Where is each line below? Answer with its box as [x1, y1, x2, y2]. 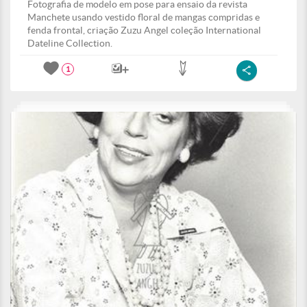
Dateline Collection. [27, 38, 112, 49]
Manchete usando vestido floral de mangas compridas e [27, 12, 260, 23]
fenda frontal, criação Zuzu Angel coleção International [27, 25, 261, 36]
